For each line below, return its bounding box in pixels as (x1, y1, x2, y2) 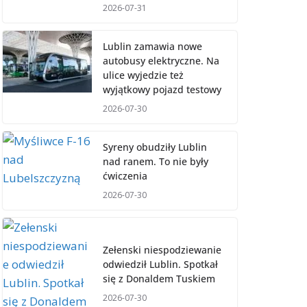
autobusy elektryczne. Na (103, 53, 219, 67)
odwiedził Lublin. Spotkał (103, 257, 218, 271)
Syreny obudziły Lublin (103, 140, 207, 153)
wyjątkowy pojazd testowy (103, 82, 221, 96)
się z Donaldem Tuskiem (103, 271, 215, 285)
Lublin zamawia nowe (103, 39, 202, 53)
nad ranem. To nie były (103, 154, 208, 168)
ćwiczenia (103, 169, 147, 182)
